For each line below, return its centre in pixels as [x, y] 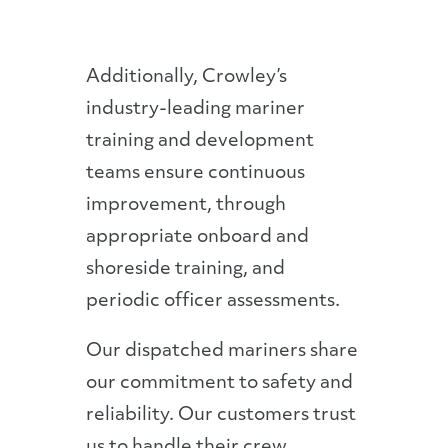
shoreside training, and [186, 269]
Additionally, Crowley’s [187, 77]
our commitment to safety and [220, 383]
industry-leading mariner [196, 109]
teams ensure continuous [196, 173]
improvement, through [186, 205]
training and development [200, 141]
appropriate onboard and [198, 237]
